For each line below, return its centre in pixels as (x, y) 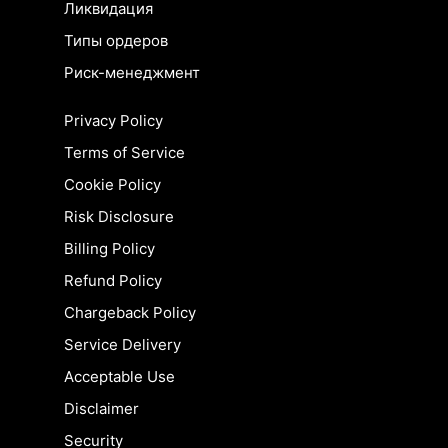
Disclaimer (101, 409)
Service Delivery (122, 345)
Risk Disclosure (119, 217)
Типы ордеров (116, 41)
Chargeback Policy (130, 313)
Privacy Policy (113, 121)
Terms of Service (124, 153)
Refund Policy (113, 281)
